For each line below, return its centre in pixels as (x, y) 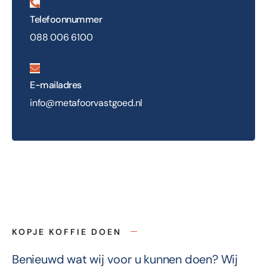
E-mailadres (56, 85)
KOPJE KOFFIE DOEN (67, 232)
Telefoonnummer (66, 19)
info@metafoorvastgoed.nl (86, 103)
